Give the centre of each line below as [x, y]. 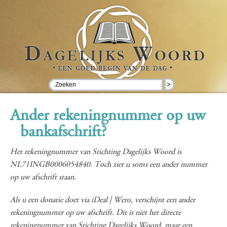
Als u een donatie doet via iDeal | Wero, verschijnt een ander [103, 200]
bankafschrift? [63, 133]
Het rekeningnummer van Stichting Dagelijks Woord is [96, 152]
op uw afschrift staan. [43, 177]
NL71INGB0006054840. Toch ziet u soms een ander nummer [109, 165]
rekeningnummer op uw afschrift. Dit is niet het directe [96, 213]
